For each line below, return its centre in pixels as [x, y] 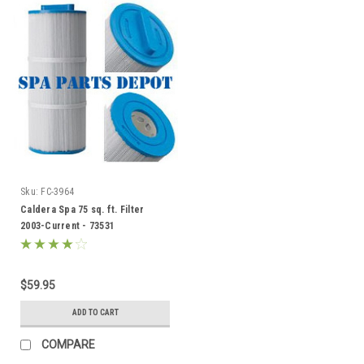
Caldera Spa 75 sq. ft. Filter [82, 209]
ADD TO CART [95, 312]
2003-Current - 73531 [67, 225]
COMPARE [68, 344]
